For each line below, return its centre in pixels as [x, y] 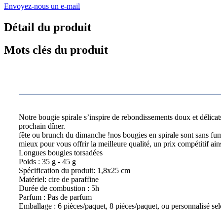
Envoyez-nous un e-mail [42, 6]
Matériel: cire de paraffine [59, 180]
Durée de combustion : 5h [59, 188]
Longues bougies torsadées [61, 153]
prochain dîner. [42, 126]
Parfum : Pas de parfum [55, 197]
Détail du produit [48, 27]
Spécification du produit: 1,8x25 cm [74, 171]
